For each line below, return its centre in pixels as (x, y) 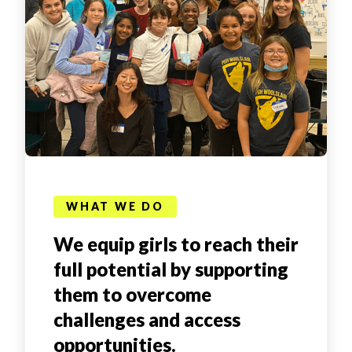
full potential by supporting (171, 269)
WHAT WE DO (115, 206)
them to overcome (132, 294)
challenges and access (147, 319)
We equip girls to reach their (176, 244)
